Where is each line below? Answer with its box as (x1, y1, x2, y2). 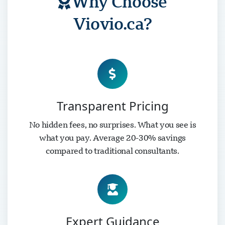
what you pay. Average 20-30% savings (39, 132, 186, 143)
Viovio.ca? (73, 13, 152, 34)
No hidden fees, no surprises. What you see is (29, 119, 196, 130)
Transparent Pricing (56, 97, 169, 114)
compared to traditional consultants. (46, 145, 179, 156)
